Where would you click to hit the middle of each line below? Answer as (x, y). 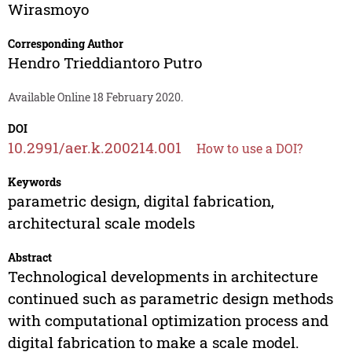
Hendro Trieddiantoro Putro (104, 63)
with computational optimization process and (168, 321)
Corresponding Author (65, 44)
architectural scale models (101, 223)
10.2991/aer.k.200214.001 (94, 148)
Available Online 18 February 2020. (95, 97)
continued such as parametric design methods (170, 299)
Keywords (34, 182)
